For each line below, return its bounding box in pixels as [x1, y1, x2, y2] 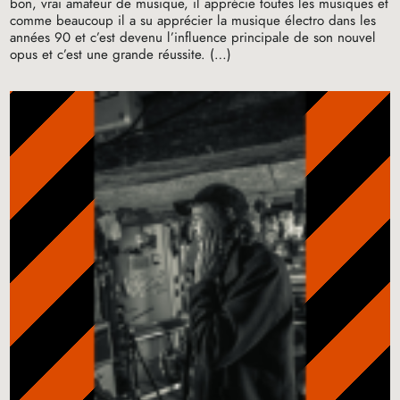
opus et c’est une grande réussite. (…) [10, 45, 232, 65]
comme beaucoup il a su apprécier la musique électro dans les [10, 11, 377, 31]
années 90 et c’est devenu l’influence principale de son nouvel [10, 28, 377, 48]
